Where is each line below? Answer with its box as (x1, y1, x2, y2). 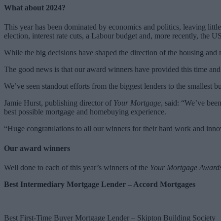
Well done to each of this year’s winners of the (4, 163, 150, 172)
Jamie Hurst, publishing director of (4, 99, 113, 108)
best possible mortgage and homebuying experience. (4, 108, 166, 116)
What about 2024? (4, 3, 66, 12)
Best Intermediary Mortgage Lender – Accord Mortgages (4, 180, 195, 188)
